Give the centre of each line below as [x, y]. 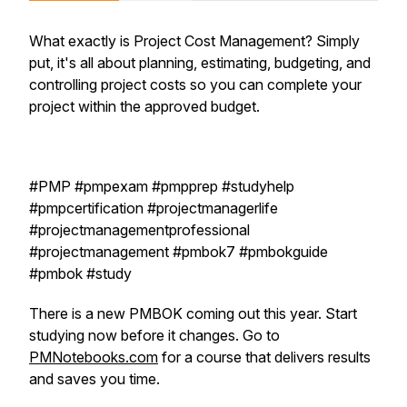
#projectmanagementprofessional [139, 230]
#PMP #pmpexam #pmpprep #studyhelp [162, 186]
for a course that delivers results [264, 357]
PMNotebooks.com [94, 357]
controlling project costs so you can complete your [195, 84]
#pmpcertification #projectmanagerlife [154, 208]
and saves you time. [96, 379]
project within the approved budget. [144, 106]
